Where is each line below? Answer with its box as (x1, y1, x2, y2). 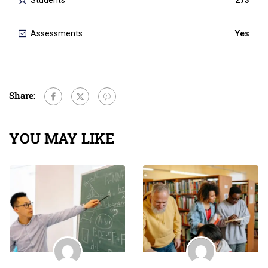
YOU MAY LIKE (9, 129, 114, 148)
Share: (9, 89, 35, 102)
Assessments (31, 29, 83, 39)
